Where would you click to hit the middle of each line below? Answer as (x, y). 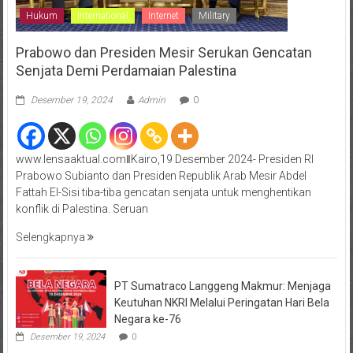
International (102, 16)
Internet (163, 16)
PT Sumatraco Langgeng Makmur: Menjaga (222, 286)
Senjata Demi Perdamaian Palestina (126, 71)
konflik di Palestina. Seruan (82, 209)
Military (214, 16)
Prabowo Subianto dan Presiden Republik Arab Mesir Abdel (161, 176)
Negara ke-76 (147, 320)
